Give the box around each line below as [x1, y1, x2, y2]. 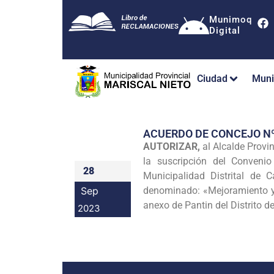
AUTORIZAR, [143, 140, 202, 152]
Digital [209, 25, 240, 36]
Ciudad [197, 73, 228, 85]
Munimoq [209, 14, 252, 25]
